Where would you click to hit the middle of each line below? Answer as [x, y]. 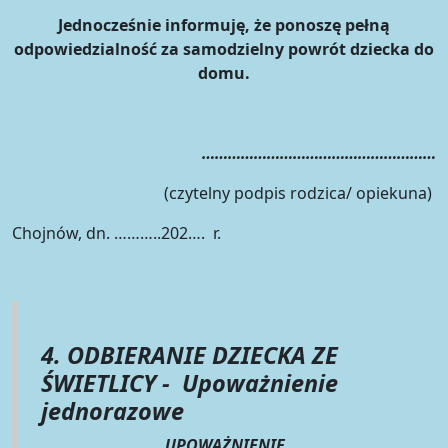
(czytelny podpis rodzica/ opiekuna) [298, 192]
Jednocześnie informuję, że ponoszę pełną [224, 24]
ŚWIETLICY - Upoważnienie [189, 382]
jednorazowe [118, 410]
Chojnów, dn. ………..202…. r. [116, 232]
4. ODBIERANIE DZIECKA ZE [189, 354]
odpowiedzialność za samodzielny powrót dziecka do [224, 48]
